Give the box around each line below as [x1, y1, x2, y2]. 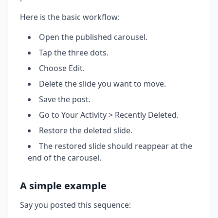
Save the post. [39, 94, 91, 105]
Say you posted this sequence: [20, 200, 131, 211]
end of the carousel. [28, 152, 101, 163]
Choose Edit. [39, 63, 85, 74]
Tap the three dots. [39, 47, 109, 58]
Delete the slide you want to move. [39, 78, 166, 90]
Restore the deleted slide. [39, 125, 132, 136]
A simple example [20, 179, 107, 193]
